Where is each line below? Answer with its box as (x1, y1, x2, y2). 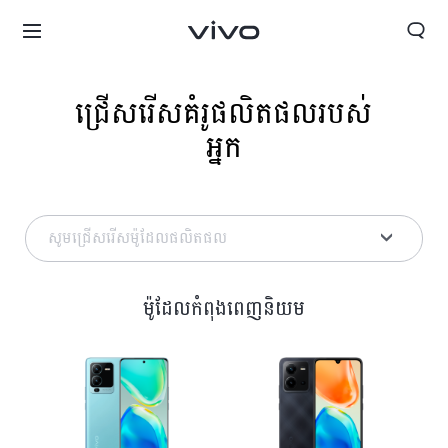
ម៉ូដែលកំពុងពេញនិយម (143, 291, 305, 328)
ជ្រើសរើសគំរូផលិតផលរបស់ (75, 87, 373, 141)
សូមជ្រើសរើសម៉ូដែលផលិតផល (48, 223, 228, 253)
